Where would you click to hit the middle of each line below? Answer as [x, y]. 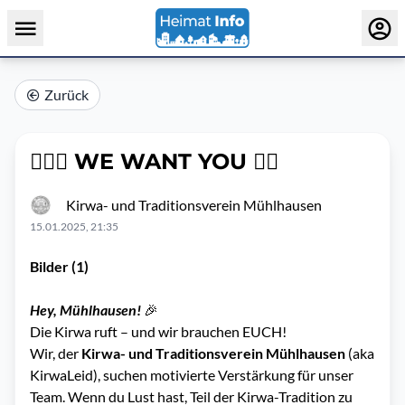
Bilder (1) [59, 266]
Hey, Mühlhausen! [87, 310]
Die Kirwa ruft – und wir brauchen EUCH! [161, 331]
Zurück [66, 94]
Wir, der [56, 353]
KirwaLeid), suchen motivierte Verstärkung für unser [192, 375]
